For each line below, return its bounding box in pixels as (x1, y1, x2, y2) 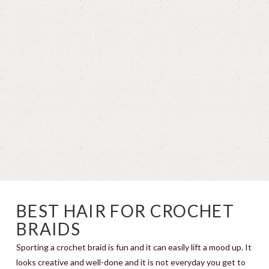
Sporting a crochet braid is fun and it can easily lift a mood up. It (16, 242, 252, 252)
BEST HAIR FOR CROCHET (16, 201, 235, 221)
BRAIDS (16, 219, 80, 239)
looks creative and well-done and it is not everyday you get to (16, 257, 246, 267)
